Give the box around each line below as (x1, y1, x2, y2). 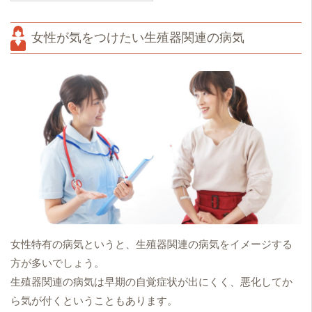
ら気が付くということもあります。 (10, 295, 178, 306)
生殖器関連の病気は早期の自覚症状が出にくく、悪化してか (10, 276, 292, 288)
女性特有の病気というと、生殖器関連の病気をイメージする (10, 238, 292, 250)
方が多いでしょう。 (10, 257, 104, 269)
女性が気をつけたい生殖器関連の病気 (31, 31, 244, 45)
